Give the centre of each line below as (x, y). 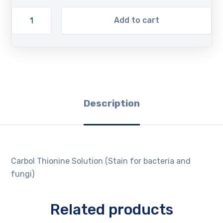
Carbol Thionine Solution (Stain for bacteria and (101, 161)
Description (111, 103)
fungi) (23, 174)
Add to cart (136, 20)
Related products (111, 210)
